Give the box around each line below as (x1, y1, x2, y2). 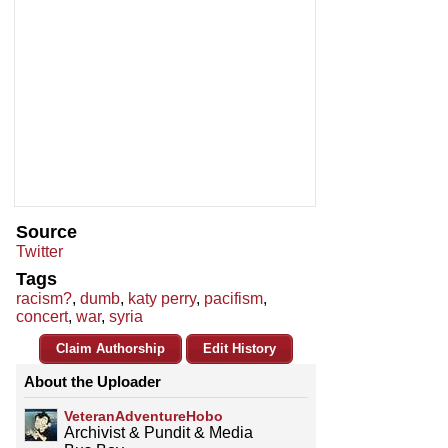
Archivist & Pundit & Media (64, 424, 253, 442)
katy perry (128, 290, 196, 308)
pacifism (204, 290, 263, 308)
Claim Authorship (56, 341, 165, 357)
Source (16, 222, 77, 243)
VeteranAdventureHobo (64, 408, 223, 425)
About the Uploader (24, 373, 161, 391)
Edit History (203, 341, 276, 357)
